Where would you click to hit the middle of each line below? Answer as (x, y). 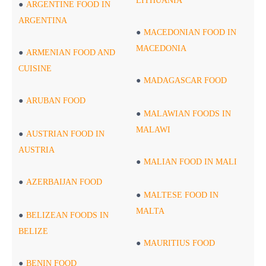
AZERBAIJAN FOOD (64, 182)
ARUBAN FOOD (56, 101)
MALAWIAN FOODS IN (188, 114)
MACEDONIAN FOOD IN (190, 33)
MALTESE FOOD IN (181, 195)
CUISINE (35, 69)
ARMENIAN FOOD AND (71, 53)
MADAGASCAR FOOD (187, 81)
